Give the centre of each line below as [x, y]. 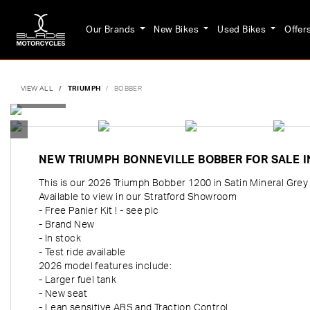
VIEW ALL [37, 89]
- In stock [60, 239]
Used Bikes [243, 29]
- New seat [63, 294]
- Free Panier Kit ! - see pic [99, 211]
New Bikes [177, 29]
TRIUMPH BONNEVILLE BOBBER [156, 160]
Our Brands [112, 29]
